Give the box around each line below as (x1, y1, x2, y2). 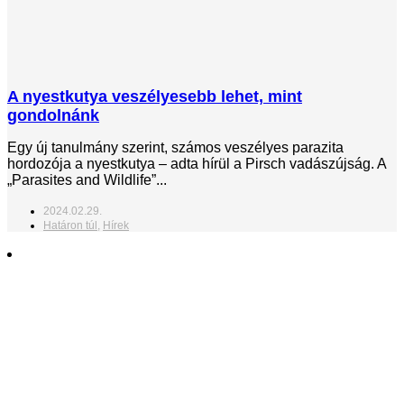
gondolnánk (7, 106, 99, 124)
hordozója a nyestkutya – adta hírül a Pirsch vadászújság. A (7, 155, 386, 171)
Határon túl (43, 218, 97, 232)
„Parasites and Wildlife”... (7, 171, 167, 188)
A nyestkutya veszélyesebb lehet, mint (7, 87, 302, 106)
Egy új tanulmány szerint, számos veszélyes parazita (7, 139, 344, 155)
